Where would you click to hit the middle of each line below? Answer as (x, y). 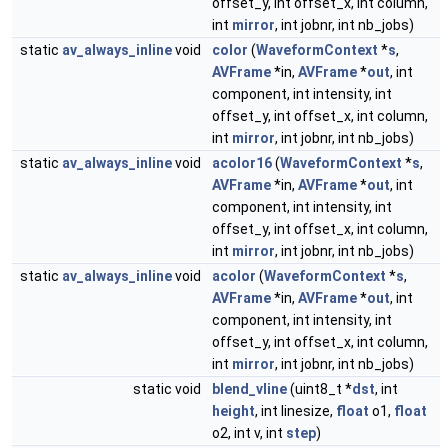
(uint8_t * (319, 389)
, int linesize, (295, 411)
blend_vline (249, 389)
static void (168, 389)
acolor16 (242, 163)
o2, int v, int (249, 433)
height (233, 411)
